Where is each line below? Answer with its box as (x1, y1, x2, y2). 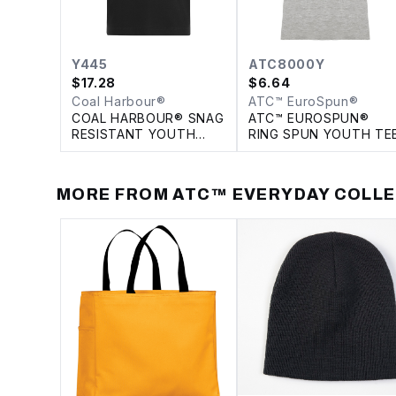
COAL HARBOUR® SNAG (72, 110, 225, 126)
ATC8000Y (248, 56, 325, 72)
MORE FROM (57, 185, 173, 203)
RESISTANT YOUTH (72, 126, 196, 141)
